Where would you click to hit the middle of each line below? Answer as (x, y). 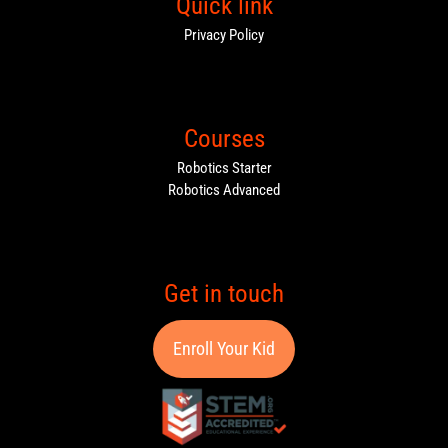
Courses (224, 138)
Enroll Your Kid (224, 348)
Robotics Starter (224, 168)
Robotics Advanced (224, 190)
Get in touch (224, 293)
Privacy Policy (224, 35)
